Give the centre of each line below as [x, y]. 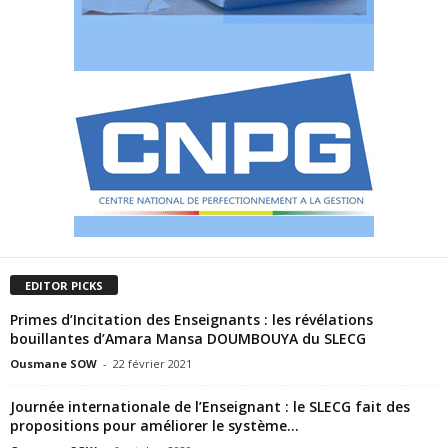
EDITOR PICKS [64, 285]
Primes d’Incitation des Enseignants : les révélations [191, 319]
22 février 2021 [152, 363]
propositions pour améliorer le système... [154, 425]
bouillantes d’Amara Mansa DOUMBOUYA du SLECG [188, 338]
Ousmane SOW [53, 363]
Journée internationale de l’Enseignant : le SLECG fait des [210, 406]
